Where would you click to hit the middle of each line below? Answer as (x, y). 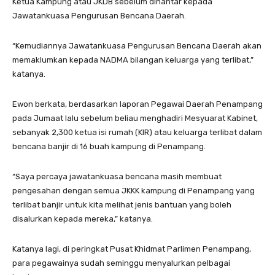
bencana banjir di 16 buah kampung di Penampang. (109, 146)
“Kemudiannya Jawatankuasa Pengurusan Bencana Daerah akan (137, 45)
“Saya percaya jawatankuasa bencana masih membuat (117, 176)
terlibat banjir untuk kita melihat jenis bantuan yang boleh (122, 204)
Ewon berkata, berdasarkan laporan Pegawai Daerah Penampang (137, 104)
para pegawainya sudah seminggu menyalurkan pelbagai (121, 263)
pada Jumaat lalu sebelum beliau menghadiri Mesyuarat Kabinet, (135, 118)
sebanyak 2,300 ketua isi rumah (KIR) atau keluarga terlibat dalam (137, 132)
